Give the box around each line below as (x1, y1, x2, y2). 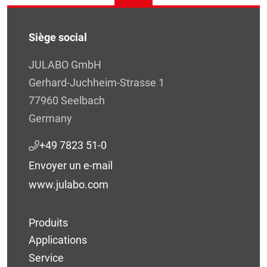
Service (29, 251, 64, 264)
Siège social (29, 31, 87, 44)
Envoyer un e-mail (29, 159, 113, 172)
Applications (29, 234, 87, 247)
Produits (29, 216, 68, 229)
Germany (29, 111, 72, 125)
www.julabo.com (29, 178, 108, 191)
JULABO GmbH (29, 58, 101, 71)
